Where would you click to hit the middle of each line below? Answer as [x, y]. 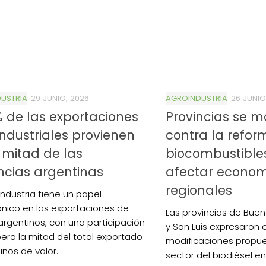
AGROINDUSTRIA [197, 98]
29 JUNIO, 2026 [60, 98]
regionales [199, 190]
